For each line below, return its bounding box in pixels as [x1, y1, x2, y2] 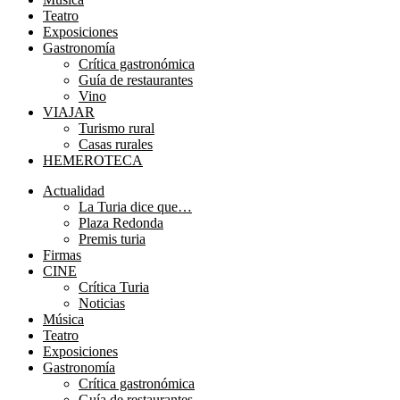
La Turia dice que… [79, 199, 192, 214]
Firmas [43, 247, 81, 262]
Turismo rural [79, 121, 154, 136]
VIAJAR [43, 104, 95, 120]
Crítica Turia [79, 279, 149, 295]
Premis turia [79, 231, 146, 246]
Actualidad [43, 183, 104, 198]
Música [43, 312, 84, 327]
